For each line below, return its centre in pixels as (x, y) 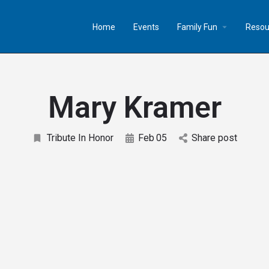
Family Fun (197, 27)
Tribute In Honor (80, 138)
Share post (214, 138)
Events (146, 27)
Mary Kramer (134, 107)
